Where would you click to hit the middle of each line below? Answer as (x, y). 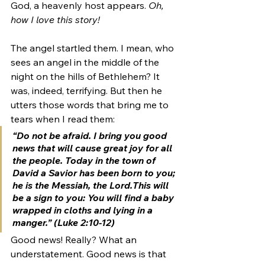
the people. (39, 160)
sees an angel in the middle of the (86, 62)
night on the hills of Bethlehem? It (86, 76)
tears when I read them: (64, 119)
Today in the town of (112, 160)
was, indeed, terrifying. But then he (88, 90)
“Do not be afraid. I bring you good (91, 135)
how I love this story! (55, 19)
